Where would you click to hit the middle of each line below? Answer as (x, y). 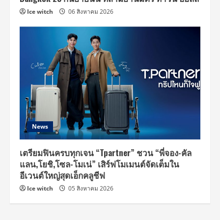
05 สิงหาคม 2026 (90, 188)
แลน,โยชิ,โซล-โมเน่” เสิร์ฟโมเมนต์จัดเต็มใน (99, 164)
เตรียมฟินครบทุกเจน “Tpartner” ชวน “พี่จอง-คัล (106, 152)
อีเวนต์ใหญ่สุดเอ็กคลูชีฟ (62, 175)
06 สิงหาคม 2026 (90, 11)
